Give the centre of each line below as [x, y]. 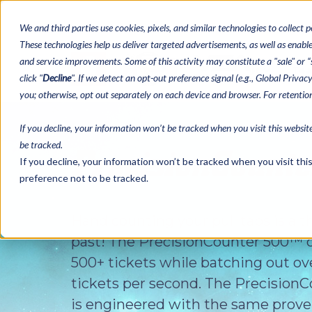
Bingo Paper [226, 70]
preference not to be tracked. [84, 178]
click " [31, 78]
